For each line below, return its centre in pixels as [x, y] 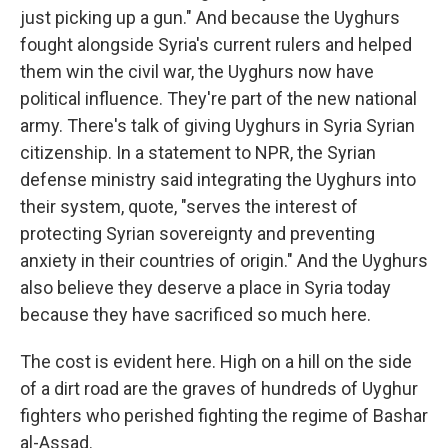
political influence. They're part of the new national [218, 98]
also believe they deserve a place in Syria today [205, 287]
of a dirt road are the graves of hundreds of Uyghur [219, 388]
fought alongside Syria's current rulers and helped [216, 44]
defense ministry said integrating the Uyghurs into [218, 179]
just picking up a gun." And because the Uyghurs [210, 17]
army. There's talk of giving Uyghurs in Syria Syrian [217, 125]
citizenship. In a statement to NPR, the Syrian [198, 152]
